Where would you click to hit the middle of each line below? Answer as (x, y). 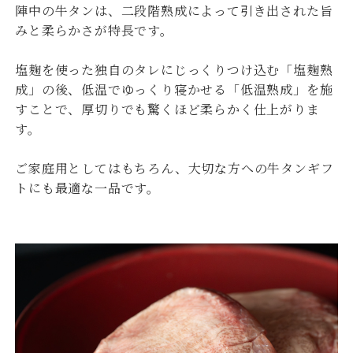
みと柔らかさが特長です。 (94, 30)
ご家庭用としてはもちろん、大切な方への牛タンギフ (175, 168)
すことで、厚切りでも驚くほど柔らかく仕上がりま (167, 109)
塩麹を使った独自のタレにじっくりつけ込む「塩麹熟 (174, 69)
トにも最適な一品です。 (87, 188)
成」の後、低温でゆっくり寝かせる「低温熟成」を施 (174, 89)
